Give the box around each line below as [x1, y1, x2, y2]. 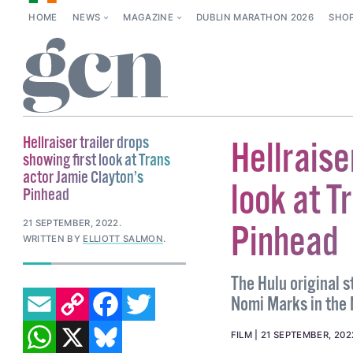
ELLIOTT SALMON [83, 233, 164, 244]
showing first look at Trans [22, 149, 170, 172]
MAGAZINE [123, 12, 174, 24]
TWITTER [154, 280, 212, 295]
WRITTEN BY [22, 233, 84, 244]
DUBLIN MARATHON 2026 [196, 12, 314, 24]
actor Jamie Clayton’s [22, 166, 143, 189]
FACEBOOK [121, 280, 191, 295]
